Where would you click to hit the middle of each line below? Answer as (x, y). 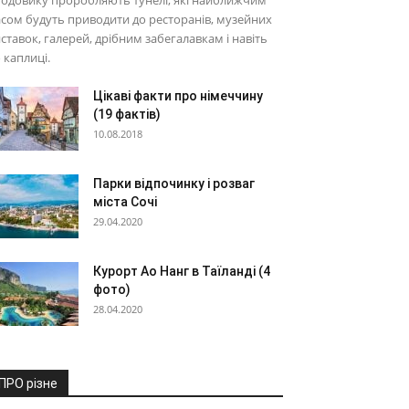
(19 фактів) (127, 114)
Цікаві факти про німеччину (178, 96)
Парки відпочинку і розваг (174, 184)
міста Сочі (125, 202)
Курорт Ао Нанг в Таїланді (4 (182, 271)
